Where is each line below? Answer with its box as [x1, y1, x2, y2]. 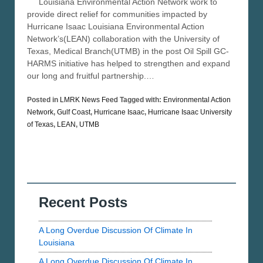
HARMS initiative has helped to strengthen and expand [27, 59, 230, 69]
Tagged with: [118, 96, 163, 104]
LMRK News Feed [60, 96, 118, 104]
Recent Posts [39, 194, 127, 211]
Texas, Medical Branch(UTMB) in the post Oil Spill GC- [27, 46, 229, 56]
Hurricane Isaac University [148, 108, 232, 117]
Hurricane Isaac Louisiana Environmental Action [27, 22, 204, 32]
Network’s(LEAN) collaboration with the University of [27, 34, 220, 44]
